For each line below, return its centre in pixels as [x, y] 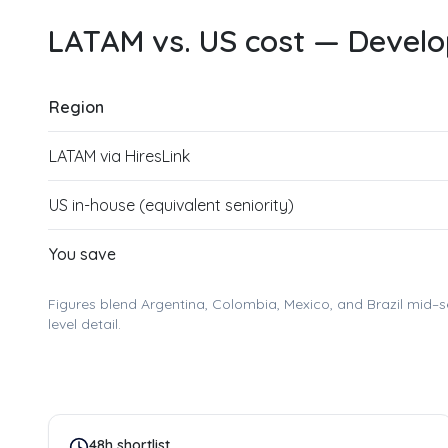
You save [82, 254]
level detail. [84, 324]
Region [76, 107]
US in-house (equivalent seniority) [171, 205]
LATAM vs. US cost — [198, 41]
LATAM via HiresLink [119, 156]
